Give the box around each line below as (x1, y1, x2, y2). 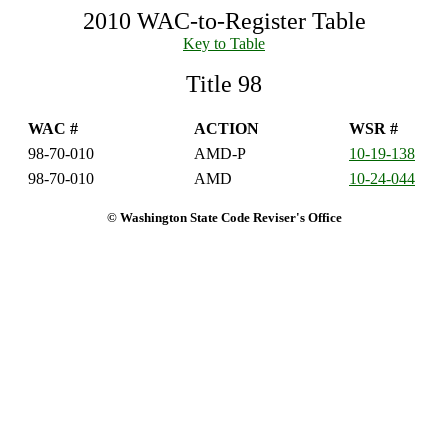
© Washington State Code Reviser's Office (106, 210, 342, 225)
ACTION (194, 120, 259, 137)
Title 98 (186, 71, 262, 97)
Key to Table (183, 35, 265, 52)
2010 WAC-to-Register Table (82, 8, 366, 34)
